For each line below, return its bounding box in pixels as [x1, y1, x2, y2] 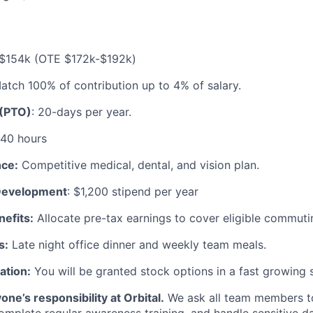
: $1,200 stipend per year [67, 184, 198, 198]
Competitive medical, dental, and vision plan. [18, 158, 259, 172]
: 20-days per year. [31, 105, 131, 119]
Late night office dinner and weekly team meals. [8, 238, 266, 252]
